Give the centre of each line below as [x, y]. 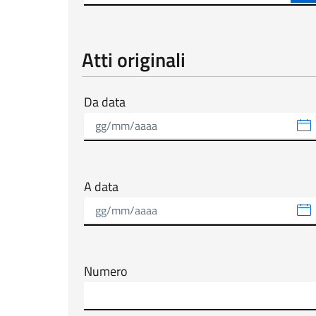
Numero [106, 271]
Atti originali [134, 60]
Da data [105, 102]
